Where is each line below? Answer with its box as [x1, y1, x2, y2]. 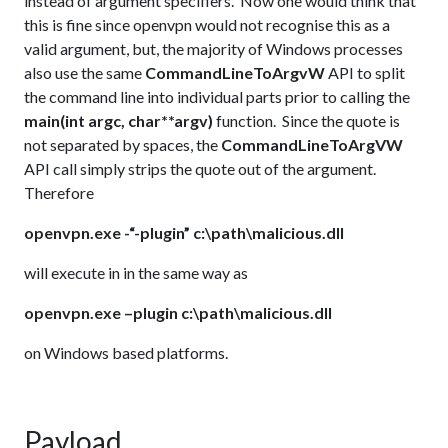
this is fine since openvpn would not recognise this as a [24, 15, 390, 35]
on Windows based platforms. [24, 343, 228, 363]
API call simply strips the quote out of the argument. [24, 159, 379, 179]
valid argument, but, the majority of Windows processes [24, 39, 403, 59]
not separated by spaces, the [24, 135, 221, 155]
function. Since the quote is [213, 111, 400, 131]
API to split [325, 63, 405, 83]
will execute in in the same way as [24, 263, 248, 283]
